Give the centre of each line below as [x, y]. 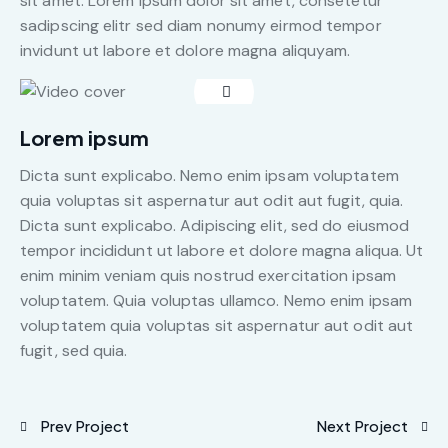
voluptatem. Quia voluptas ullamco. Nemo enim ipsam [216, 301]
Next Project [362, 425]
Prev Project [84, 425]
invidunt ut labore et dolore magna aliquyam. [185, 51]
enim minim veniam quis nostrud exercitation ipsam [208, 276]
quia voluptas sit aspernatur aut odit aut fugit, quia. [212, 201]
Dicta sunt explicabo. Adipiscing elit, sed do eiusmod [215, 226]
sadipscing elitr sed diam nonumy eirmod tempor [201, 26]
